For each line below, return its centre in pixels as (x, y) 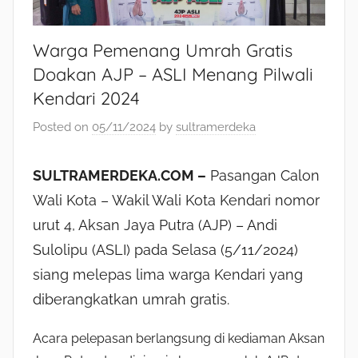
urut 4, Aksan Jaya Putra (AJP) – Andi (155, 225)
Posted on (62, 127)
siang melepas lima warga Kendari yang (168, 274)
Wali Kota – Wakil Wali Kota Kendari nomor (176, 200)
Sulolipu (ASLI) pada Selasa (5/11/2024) (165, 249)
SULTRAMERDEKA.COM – (119, 175)
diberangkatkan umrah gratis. (131, 299)
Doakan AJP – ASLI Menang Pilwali (173, 75)
